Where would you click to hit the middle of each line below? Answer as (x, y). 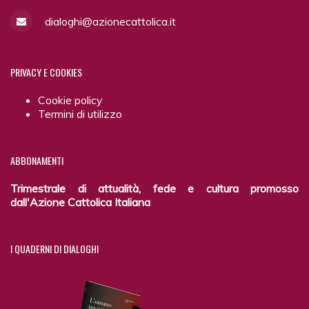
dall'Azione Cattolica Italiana (80, 202)
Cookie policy (70, 100)
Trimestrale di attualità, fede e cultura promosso (154, 189)
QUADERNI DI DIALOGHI (56, 249)
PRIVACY (26, 72)
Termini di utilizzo (80, 113)
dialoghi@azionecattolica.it (110, 21)
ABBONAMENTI (37, 160)
